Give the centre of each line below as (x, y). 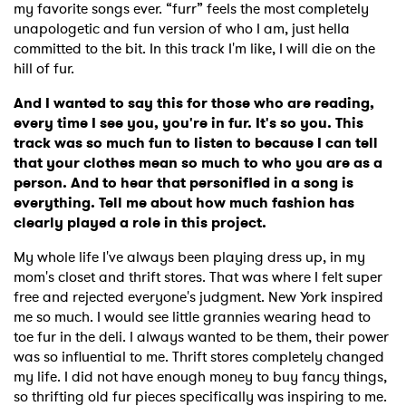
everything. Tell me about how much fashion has (184, 203)
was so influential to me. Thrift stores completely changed (199, 357)
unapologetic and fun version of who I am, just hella (182, 29)
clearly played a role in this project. (140, 223)
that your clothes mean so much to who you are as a (198, 163)
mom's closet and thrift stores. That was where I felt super (198, 277)
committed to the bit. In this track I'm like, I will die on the (194, 49)
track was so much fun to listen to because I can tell (196, 143)
